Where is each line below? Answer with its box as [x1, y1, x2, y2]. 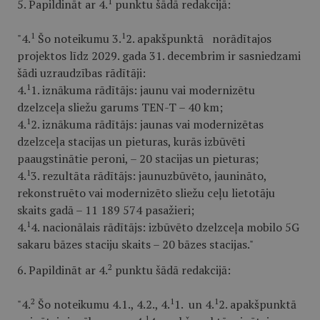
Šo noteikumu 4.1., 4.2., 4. [35, 296, 170, 312]
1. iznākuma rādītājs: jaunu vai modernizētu [31, 82, 255, 98]
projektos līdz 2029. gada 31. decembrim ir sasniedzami [17, 48, 301, 64]
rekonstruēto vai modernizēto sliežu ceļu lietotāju [17, 185, 275, 201]
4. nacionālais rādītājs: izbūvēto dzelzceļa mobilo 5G [31, 219, 299, 235]
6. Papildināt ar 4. [17, 262, 108, 278]
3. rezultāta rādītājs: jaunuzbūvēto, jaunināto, [31, 168, 266, 184]
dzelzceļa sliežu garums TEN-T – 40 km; [17, 99, 223, 115]
